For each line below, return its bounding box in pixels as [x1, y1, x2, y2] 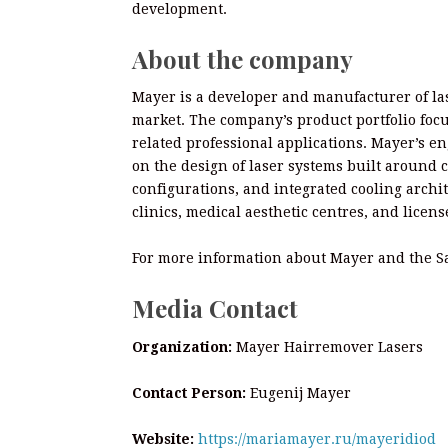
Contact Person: [132, 384, 246, 401]
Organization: [132, 338, 232, 355]
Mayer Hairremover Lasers [232, 338, 423, 355]
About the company [132, 42, 353, 75]
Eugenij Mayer [246, 384, 351, 401]
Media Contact [132, 292, 298, 324]
